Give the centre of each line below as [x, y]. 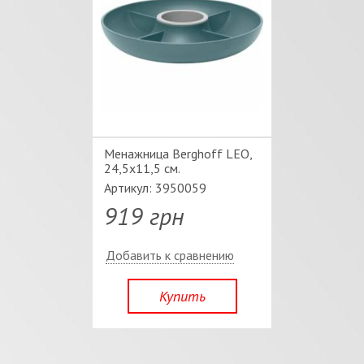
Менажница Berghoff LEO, [178, 154]
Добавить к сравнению [170, 255]
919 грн [144, 216]
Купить [182, 296]
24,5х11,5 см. [142, 168]
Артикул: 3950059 [155, 188]
